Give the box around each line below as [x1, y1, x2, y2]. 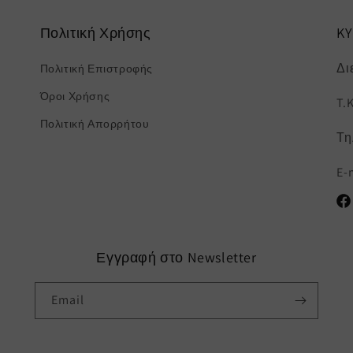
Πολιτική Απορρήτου [39, 117, 150, 131]
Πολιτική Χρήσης [39, 24, 151, 42]
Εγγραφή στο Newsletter [96, 248, 257, 266]
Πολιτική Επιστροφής [39, 61, 154, 76]
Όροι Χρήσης [39, 89, 110, 103]
